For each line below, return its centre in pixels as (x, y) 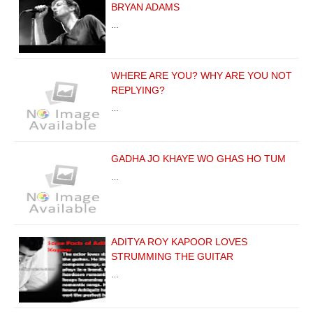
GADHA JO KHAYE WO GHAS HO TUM (198, 158)
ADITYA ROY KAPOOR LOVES (179, 241)
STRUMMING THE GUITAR (172, 256)
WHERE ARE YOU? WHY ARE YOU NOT (202, 75)
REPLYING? (138, 90)
